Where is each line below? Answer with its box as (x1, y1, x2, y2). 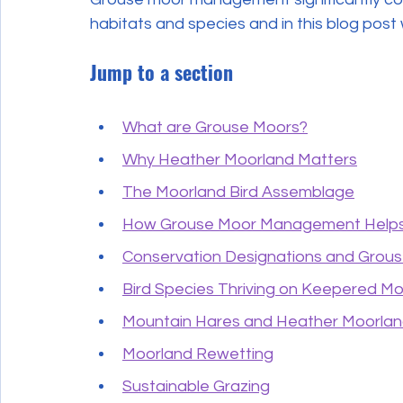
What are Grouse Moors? (122, 118, 308, 136)
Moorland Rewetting (122, 345, 273, 363)
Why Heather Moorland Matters (122, 150, 357, 168)
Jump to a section (90, 57, 233, 86)
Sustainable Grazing (122, 377, 270, 395)
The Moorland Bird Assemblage (122, 183, 354, 201)
